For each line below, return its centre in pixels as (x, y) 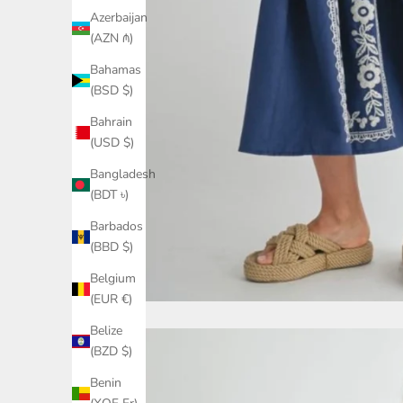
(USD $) (112, 143)
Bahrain (111, 122)
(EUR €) (111, 300)
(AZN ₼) (112, 39)
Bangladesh (123, 175)
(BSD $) (112, 91)
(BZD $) (111, 352)
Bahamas (116, 70)
